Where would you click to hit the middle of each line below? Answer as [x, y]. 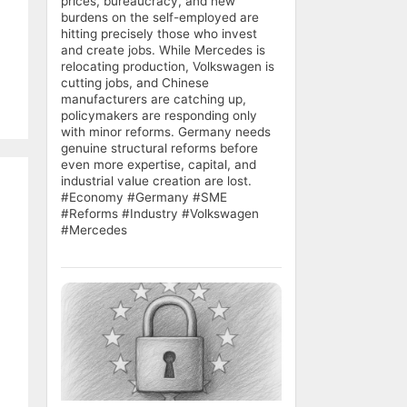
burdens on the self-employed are [160, 17]
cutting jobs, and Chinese [135, 82]
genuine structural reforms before [159, 148]
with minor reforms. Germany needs [166, 131]
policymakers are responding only [159, 115]
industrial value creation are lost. [156, 180]
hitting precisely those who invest [159, 33]
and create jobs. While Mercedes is [163, 50]
